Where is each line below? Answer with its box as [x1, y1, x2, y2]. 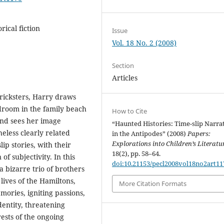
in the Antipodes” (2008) [112, 129, 188, 138]
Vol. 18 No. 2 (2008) [112, 37, 177, 47]
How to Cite [112, 106, 147, 115]
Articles [112, 72, 138, 82]
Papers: [187, 129, 211, 138]
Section [112, 60, 134, 70]
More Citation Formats [119, 179, 187, 188]
